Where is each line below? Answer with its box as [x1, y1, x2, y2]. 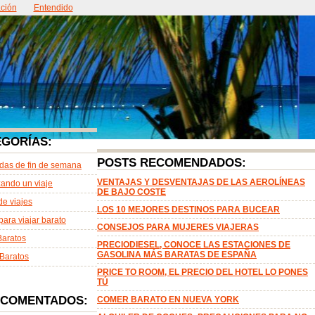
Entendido [33, 3, 73, 13]
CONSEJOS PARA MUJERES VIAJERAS [97, 222, 259, 232]
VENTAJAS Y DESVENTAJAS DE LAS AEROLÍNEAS [97, 177, 305, 187]
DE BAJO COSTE [97, 187, 166, 197]
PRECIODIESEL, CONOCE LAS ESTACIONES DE [97, 240, 290, 250]
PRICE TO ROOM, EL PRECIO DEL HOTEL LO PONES [97, 267, 308, 277]
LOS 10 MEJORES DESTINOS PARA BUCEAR [97, 205, 280, 214]
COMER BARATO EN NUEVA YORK [97, 295, 239, 304]
